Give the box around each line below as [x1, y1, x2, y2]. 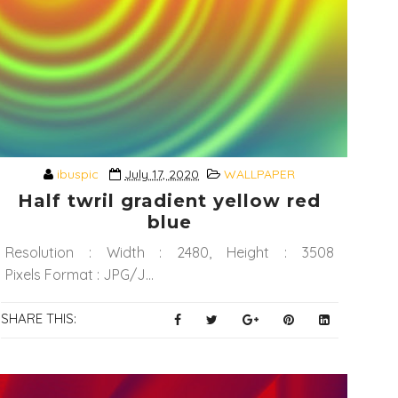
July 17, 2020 [124, 166, 200, 183]
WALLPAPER [224, 166, 296, 183]
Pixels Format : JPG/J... [4, 266, 154, 284]
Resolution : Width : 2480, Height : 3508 [4, 243, 334, 262]
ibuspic [57, 166, 99, 183]
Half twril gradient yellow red [18, 190, 322, 212]
